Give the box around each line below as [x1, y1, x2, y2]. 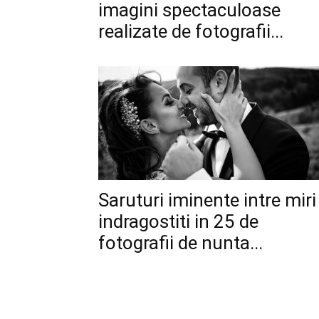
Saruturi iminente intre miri [98, 189, 316, 211]
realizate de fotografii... [98, 21, 283, 42]
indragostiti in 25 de [98, 211, 258, 232]
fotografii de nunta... [98, 232, 263, 253]
